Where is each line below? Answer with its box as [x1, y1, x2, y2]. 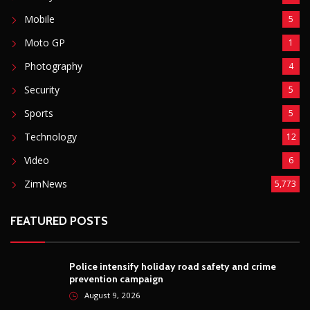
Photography [24, 59, 82, 73]
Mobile [24, 12, 55, 26]
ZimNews [24, 176, 67, 190]
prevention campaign [69, 272, 163, 285]
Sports [24, 106, 53, 120]
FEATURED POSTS [10, 213, 108, 228]
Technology [24, 129, 77, 143]
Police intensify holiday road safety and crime [69, 259, 276, 273]
